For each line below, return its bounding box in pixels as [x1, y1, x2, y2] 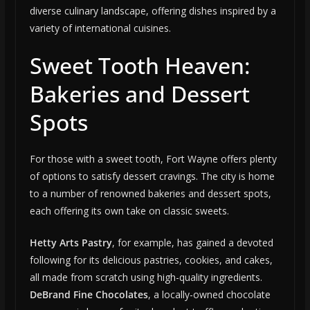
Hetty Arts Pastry [29, 236, 112, 250]
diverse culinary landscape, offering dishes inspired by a [29, 4, 276, 18]
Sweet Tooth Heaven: [29, 51, 250, 81]
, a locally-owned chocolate [147, 288, 271, 302]
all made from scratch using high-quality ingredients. [29, 271, 262, 284]
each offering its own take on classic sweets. [29, 204, 229, 218]
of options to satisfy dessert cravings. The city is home [29, 170, 275, 183]
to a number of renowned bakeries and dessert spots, [29, 187, 271, 201]
